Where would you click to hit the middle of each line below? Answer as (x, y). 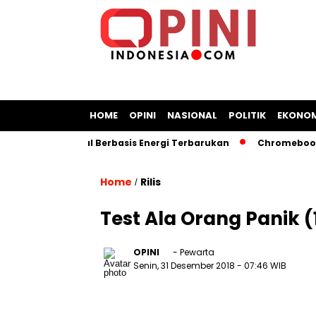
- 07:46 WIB (262, 266)
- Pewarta (193, 252)
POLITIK (247, 115)
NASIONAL (192, 115)
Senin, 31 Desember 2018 (185, 266)
